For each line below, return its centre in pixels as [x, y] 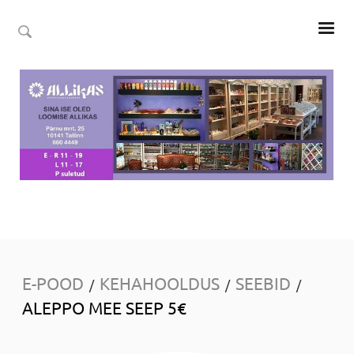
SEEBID [263, 282]
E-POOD [53, 282]
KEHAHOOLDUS [160, 282]
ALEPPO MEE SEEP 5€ [104, 307]
